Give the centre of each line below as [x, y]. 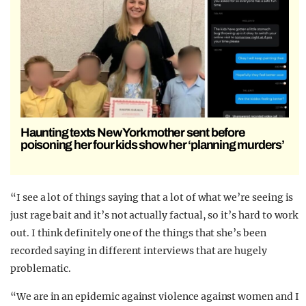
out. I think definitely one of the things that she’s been [138, 233]
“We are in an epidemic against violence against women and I [155, 297]
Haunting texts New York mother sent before [133, 133]
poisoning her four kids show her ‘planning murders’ [152, 145]
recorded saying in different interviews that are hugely [139, 251]
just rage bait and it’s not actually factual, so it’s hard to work [154, 215]
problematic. [41, 269]
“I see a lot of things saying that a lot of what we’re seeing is [152, 198]
